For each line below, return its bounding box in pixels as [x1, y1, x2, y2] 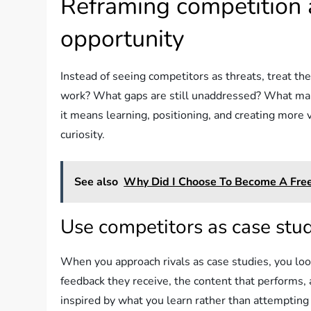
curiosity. [60, 127, 106, 143]
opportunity [60, 23, 185, 56]
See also [74, 174, 119, 190]
